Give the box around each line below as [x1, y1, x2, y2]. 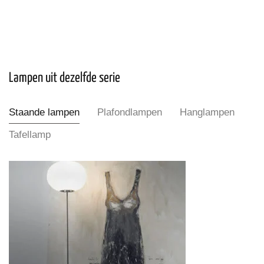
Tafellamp [9, 128, 51, 140]
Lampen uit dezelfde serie [9, 71, 120, 85]
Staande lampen [9, 106, 80, 118]
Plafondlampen [97, 106, 162, 118]
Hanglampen [180, 106, 235, 118]
